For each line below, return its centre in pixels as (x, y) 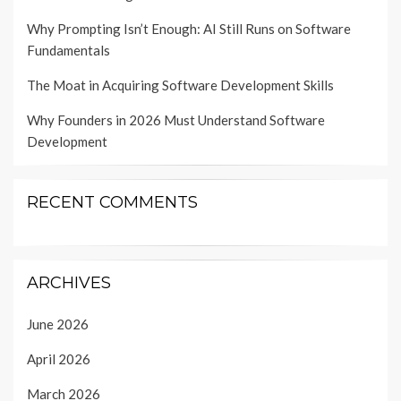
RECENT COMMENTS (112, 203)
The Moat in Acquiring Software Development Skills (180, 85)
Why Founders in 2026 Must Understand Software (176, 120)
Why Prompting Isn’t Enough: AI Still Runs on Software (189, 29)
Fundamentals (68, 51)
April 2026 (59, 359)
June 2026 (58, 324)
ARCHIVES (69, 283)
